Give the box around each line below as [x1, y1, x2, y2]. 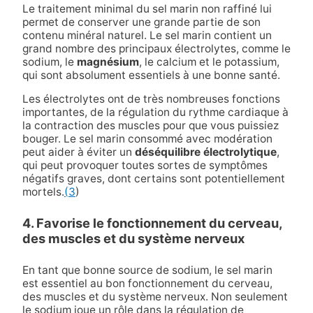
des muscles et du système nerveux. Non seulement [22, 289, 288, 303]
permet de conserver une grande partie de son [22, 15, 261, 29]
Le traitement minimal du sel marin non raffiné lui [22, 1, 272, 15]
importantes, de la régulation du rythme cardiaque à [22, 105, 289, 119]
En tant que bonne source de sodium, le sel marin [22, 263, 272, 277]
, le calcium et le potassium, [138, 54, 279, 68]
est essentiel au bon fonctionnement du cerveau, [22, 276, 272, 290]
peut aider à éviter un [22, 145, 135, 159]
